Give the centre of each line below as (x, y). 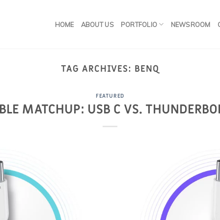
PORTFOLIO (139, 24)
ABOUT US (97, 24)
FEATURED (110, 96)
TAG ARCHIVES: (98, 69)
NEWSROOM (191, 24)
